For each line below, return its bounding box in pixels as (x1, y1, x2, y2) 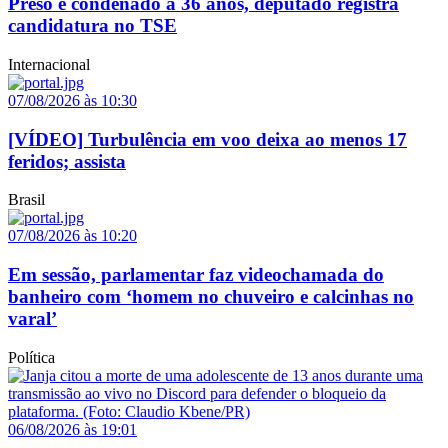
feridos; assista (8, 150, 126, 172)
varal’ (8, 308, 57, 330)
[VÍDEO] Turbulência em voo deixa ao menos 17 (8, 128, 407, 150)
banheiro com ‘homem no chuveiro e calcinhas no (8, 286, 414, 308)
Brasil (8, 191, 45, 209)
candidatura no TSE (8, 15, 177, 37)
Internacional (8, 56, 90, 74)
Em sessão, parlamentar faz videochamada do (8, 264, 384, 286)
